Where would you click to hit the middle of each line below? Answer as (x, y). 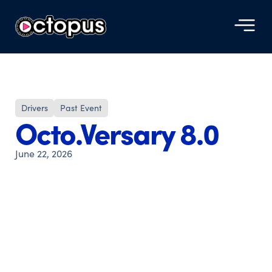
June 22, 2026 (44, 153)
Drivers (35, 108)
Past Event (81, 108)
